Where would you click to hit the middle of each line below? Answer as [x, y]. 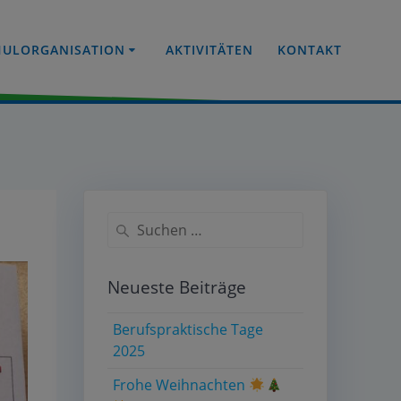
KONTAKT [310, 50]
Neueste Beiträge [176, 287]
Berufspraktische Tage [188, 330]
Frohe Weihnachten [181, 385]
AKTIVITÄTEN [210, 50]
